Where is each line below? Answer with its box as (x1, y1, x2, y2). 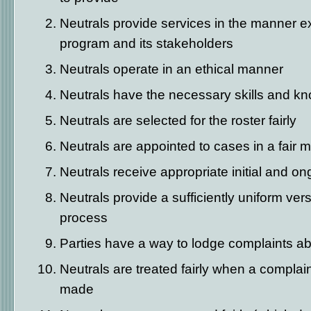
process (60, 210, 108, 225)
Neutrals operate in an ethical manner (60, 61, 283, 76)
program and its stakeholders (60, 35, 233, 51)
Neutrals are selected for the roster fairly (60, 112, 296, 128)
